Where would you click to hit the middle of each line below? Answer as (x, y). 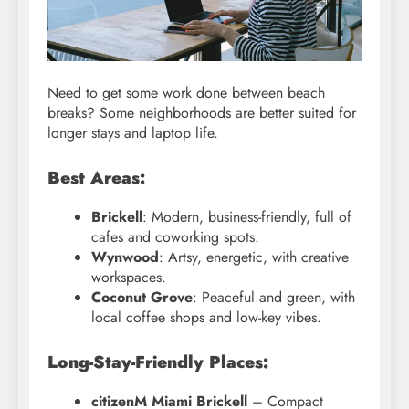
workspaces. (129, 278)
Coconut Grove (142, 298)
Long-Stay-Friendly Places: (158, 362)
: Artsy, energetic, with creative (254, 257)
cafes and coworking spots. (175, 237)
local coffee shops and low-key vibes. (206, 318)
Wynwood (125, 257)
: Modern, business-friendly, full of (247, 217)
